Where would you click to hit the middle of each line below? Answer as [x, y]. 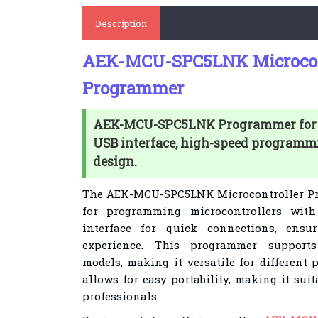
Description [121, 23]
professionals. [120, 296]
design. [115, 161]
